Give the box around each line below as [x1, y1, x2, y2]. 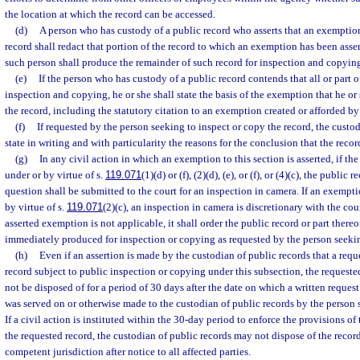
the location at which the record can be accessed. [5, 8, 215, 20]
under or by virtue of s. [5, 169, 105, 181]
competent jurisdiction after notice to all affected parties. [5, 346, 251, 358]
